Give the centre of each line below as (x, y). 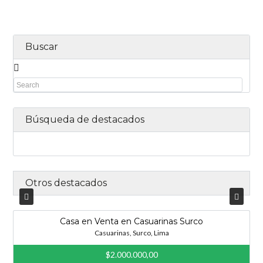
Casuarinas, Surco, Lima (131, 233)
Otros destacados (66, 183)
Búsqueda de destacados (85, 119)
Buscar (42, 47)
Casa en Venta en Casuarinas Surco (131, 221)
